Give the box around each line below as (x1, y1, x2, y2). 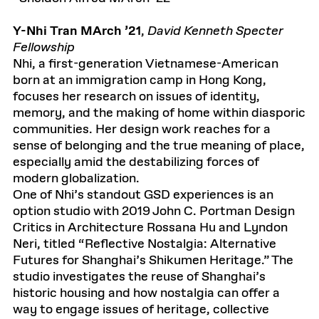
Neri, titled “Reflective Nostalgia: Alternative (13, 236, 276, 253)
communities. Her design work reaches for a (13, 121, 271, 138)
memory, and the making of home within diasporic (13, 105, 305, 122)
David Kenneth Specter (147, 23, 283, 40)
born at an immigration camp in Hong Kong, (13, 72, 266, 89)
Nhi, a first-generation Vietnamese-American (13, 56, 278, 73)
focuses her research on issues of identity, (13, 88, 260, 105)
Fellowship (13, 39, 75, 56)
